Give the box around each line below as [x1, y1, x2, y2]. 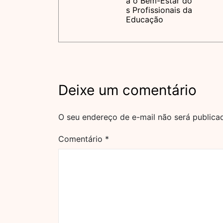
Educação [126, 14, 163, 24]
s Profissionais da [126, 5, 192, 15]
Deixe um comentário [58, 82, 197, 99]
